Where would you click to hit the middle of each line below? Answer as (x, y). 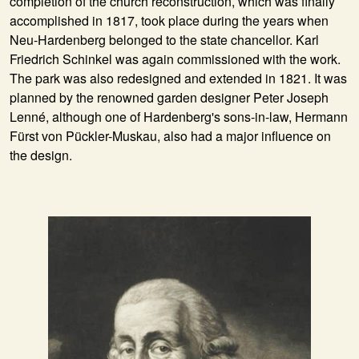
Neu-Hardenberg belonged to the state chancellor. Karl (164, 40)
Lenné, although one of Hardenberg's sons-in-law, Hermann (179, 117)
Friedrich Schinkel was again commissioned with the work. (175, 59)
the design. (41, 155)
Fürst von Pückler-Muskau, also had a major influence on (170, 136)
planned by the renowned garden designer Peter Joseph (169, 97)
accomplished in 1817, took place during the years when (169, 20)
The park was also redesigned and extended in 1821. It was (178, 78)
